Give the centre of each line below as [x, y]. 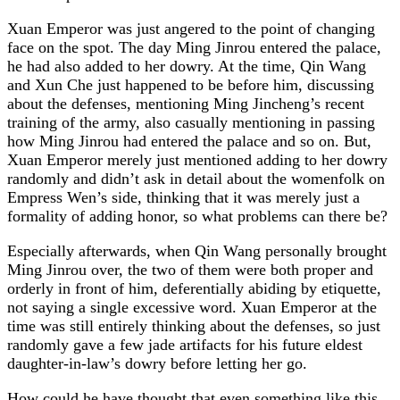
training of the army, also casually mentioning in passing [191, 122]
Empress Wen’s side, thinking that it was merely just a [183, 197]
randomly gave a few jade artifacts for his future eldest [185, 344]
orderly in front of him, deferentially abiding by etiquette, [194, 288]
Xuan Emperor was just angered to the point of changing [191, 28]
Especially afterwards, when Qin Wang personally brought [197, 250]
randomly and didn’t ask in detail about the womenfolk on [196, 178]
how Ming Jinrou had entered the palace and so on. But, [189, 141]
